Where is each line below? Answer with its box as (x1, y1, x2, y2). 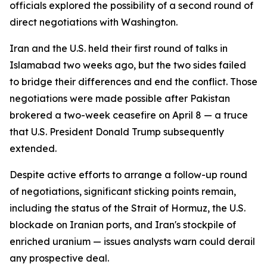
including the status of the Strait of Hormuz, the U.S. (10, 202, 246, 214)
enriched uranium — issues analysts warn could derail (10, 235, 255, 247)
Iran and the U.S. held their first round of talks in (10, 42, 228, 54)
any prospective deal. (10, 252, 109, 264)
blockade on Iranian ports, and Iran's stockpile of (10, 219, 236, 231)
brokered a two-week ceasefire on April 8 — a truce (10, 109, 248, 121)
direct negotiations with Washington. (10, 16, 178, 28)
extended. (10, 142, 57, 154)
